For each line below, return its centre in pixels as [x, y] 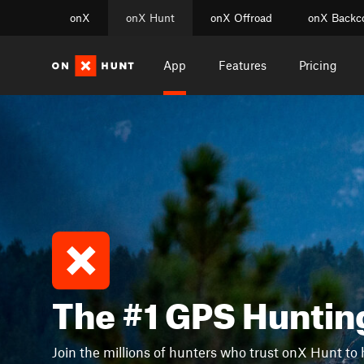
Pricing [318, 65]
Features [242, 65]
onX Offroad [241, 18]
